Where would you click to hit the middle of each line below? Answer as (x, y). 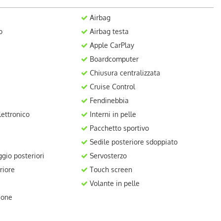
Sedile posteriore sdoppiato (133, 142)
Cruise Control (112, 87)
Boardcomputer (113, 59)
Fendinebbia (109, 100)
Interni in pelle (112, 114)
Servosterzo (108, 156)
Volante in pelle (114, 183)
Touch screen (110, 169)
